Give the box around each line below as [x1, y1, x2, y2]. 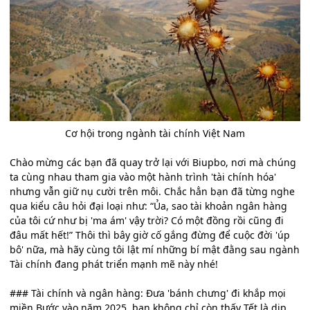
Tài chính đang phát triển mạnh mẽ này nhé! [10, 257, 218, 271]
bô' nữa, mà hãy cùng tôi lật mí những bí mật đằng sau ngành [10, 243, 300, 257]
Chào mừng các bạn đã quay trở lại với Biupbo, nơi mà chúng [10, 156, 296, 170]
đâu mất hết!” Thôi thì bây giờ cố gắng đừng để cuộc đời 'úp [10, 228, 290, 242]
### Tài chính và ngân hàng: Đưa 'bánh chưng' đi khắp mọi [10, 286, 286, 300]
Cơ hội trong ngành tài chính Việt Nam [65, 127, 245, 140]
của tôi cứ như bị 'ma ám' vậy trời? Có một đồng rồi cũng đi [10, 214, 284, 228]
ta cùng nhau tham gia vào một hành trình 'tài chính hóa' [10, 170, 276, 184]
